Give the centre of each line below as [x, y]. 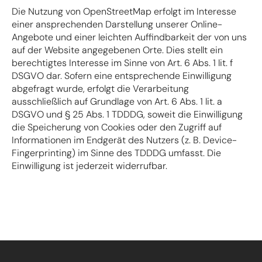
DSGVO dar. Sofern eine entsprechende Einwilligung [122, 75]
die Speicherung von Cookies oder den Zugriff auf [117, 127]
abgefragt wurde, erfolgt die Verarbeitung [100, 88]
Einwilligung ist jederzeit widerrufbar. [89, 166]
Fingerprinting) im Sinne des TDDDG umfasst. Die [116, 153]
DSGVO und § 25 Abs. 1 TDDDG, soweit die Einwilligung [127, 114]
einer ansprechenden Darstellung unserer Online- [117, 24]
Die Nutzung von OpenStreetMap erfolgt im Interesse [124, 11]
